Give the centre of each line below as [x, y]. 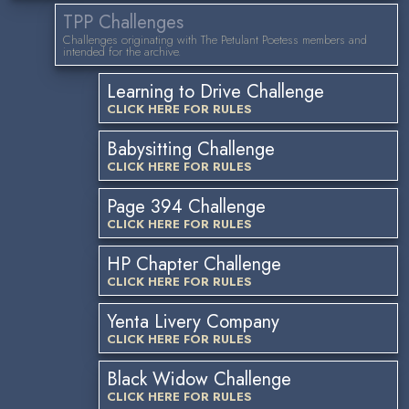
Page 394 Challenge [186, 207]
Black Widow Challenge [199, 379]
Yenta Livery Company [193, 322]
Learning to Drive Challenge [215, 92]
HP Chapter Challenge [194, 264]
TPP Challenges [123, 22]
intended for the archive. [122, 52]
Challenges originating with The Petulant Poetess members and [215, 40]
